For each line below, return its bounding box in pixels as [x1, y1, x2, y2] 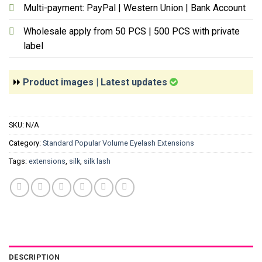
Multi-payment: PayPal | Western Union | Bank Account [23, 2, 246, 14]
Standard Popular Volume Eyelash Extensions [43, 138, 194, 147]
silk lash [84, 156, 111, 166]
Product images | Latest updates [23, 77, 170, 88]
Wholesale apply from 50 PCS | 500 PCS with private [23, 26, 240, 37]
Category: [9, 138, 43, 147]
